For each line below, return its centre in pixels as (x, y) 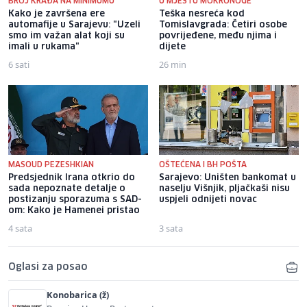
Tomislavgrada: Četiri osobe (223, 25)
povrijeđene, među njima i (218, 36)
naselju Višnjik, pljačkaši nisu (224, 188)
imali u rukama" (44, 47)
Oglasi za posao (48, 267)
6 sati (19, 64)
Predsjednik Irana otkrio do (72, 177)
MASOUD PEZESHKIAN (51, 164)
